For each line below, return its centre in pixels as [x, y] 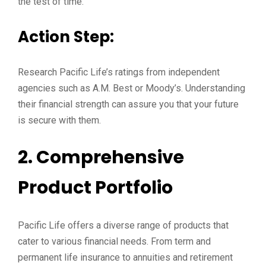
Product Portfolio [95, 188]
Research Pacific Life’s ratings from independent [119, 72]
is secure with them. [59, 120]
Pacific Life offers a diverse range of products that [123, 225]
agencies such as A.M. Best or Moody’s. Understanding [132, 88]
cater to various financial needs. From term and [114, 241]
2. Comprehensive [101, 157]
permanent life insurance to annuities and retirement [125, 257]
